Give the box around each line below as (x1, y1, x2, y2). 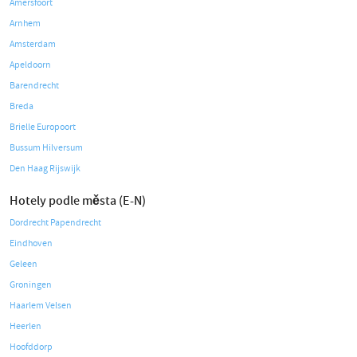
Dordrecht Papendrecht (10, 216, 101, 229)
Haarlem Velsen (10, 299, 72, 312)
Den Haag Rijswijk (10, 162, 80, 175)
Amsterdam (10, 37, 56, 51)
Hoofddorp (10, 340, 53, 354)
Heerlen (10, 320, 41, 333)
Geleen (10, 257, 37, 271)
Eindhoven (10, 237, 53, 250)
